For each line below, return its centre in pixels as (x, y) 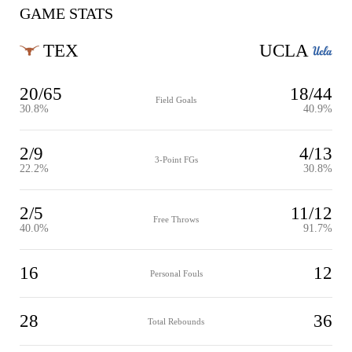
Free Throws (176, 219)
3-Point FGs (176, 159)
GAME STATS (66, 13)
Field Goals (176, 100)
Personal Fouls (176, 273)
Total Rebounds (176, 321)
